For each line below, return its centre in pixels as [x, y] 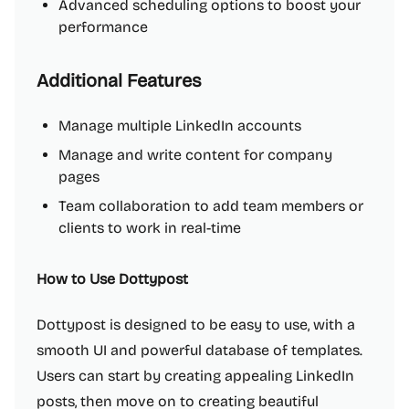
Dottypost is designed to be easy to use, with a [196, 325]
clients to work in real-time [150, 228]
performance [103, 27]
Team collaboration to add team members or [211, 206]
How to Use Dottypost [112, 279]
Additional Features [119, 80]
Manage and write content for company [195, 155]
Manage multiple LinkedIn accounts [180, 126]
